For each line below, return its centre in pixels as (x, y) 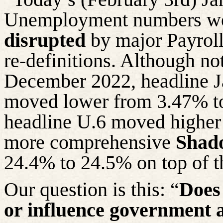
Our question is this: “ (92, 189)
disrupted (45, 40)
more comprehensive (90, 142)
